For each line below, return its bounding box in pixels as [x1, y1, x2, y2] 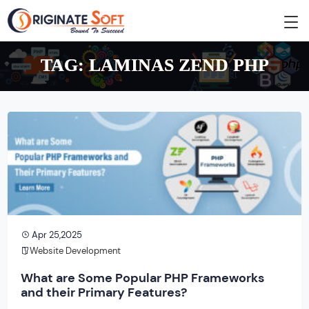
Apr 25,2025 [30, 228, 82, 241]
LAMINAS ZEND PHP [88, 54, 269, 75]
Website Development [30, 244, 121, 257]
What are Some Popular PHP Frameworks [21, 270, 264, 287]
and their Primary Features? [21, 284, 187, 301]
